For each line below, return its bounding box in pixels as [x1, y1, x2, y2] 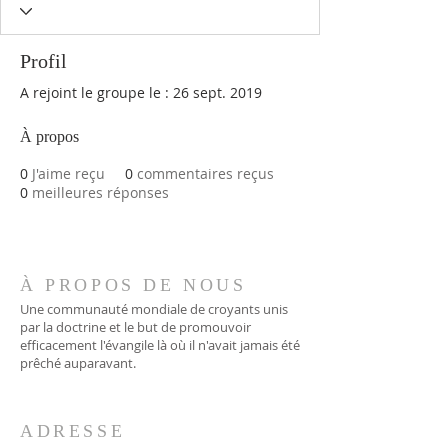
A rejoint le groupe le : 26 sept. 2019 [20, 83, 262, 102]
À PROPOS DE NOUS [20, 275, 247, 295]
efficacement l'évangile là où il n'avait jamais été [20, 336, 300, 354]
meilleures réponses [32, 183, 169, 202]
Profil [20, 50, 67, 72]
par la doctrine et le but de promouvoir [20, 318, 251, 336]
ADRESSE [20, 421, 126, 441]
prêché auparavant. [20, 354, 136, 372]
